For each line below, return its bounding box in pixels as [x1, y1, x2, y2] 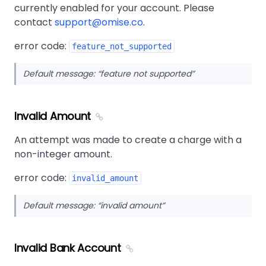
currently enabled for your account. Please [14, 1, 214, 15]
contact [14, 15, 55, 29]
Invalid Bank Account [14, 240, 121, 255]
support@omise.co [55, 15, 143, 29]
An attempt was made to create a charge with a [14, 133, 242, 147]
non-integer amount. [14, 147, 112, 161]
